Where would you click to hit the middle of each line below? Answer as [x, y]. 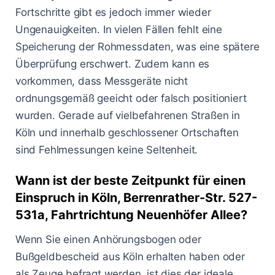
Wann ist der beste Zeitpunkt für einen [130, 181]
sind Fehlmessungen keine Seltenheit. [107, 150]
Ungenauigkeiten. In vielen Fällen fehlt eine [119, 30]
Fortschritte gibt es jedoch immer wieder [113, 13]
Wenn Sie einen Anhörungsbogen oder [108, 240]
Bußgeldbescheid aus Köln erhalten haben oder [130, 257]
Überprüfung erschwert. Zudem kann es [113, 64]
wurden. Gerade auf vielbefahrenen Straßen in [128, 116]
